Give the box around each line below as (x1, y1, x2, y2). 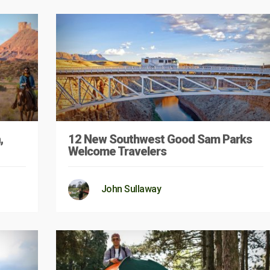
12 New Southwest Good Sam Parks (67, 131, 252, 146)
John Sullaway (101, 183, 162, 195)
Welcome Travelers (67, 143, 166, 159)
